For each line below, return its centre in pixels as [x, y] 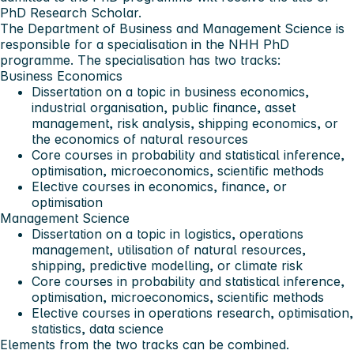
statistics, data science [98, 328]
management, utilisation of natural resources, [169, 249]
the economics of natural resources [142, 139]
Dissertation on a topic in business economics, [170, 91]
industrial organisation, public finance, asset [164, 107]
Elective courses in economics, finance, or [159, 186]
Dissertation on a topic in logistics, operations [168, 233]
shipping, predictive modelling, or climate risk [169, 265]
